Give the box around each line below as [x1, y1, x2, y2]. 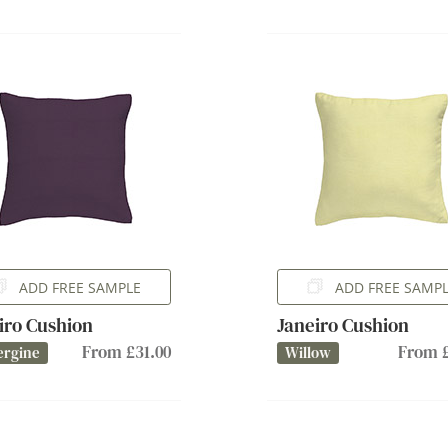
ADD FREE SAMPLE [19, 277, 142, 297]
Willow [284, 342, 331, 363]
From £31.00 [82, 340, 172, 364]
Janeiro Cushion [276, 311, 409, 339]
